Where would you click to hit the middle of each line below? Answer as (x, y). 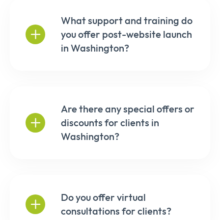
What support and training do (127, 20)
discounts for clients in (110, 122)
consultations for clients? (116, 211)
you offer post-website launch (126, 34)
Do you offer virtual (103, 197)
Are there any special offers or (128, 109)
